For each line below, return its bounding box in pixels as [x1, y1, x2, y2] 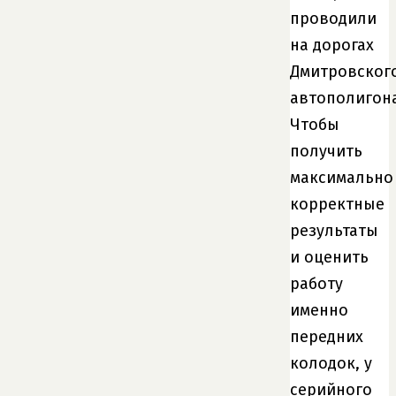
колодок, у [290, 353, 372, 373]
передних [290, 326, 363, 346]
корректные [290, 194, 385, 214]
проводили [290, 8, 377, 28]
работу [290, 273, 343, 293]
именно [290, 300, 348, 320]
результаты [290, 220, 378, 240]
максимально [290, 167, 393, 187]
